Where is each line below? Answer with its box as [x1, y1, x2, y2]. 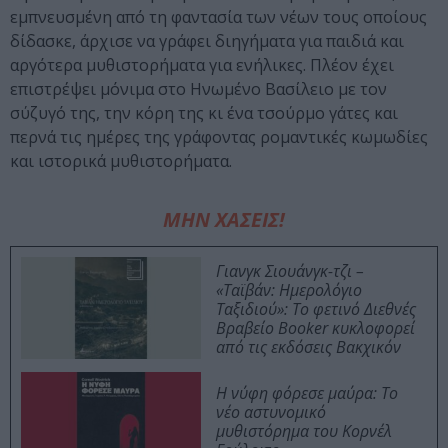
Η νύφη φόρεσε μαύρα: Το [216, 382, 398, 405]
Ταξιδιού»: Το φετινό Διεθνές [216, 298, 416, 321]
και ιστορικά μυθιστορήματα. [10, 150, 232, 173]
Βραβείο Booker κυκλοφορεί [216, 317, 415, 340]
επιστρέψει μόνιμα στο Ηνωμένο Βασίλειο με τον [10, 78, 387, 101]
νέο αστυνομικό [216, 401, 326, 424]
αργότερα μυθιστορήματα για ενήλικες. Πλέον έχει [10, 54, 394, 77]
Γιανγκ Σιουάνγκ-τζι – [216, 260, 364, 283]
